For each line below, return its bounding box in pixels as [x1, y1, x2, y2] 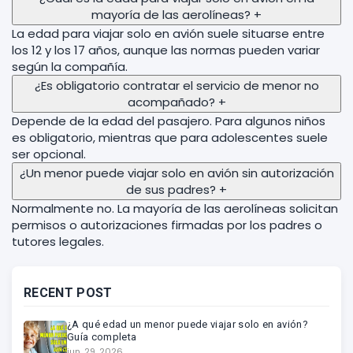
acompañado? [127, 94, 215, 110]
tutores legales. [12, 233, 104, 250]
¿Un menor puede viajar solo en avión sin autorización [19, 165, 334, 181]
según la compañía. [12, 58, 128, 75]
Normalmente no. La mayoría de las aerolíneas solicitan [12, 200, 338, 217]
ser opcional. [12, 146, 86, 162]
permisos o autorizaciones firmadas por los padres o [12, 217, 322, 233]
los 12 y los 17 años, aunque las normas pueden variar [12, 42, 320, 58]
